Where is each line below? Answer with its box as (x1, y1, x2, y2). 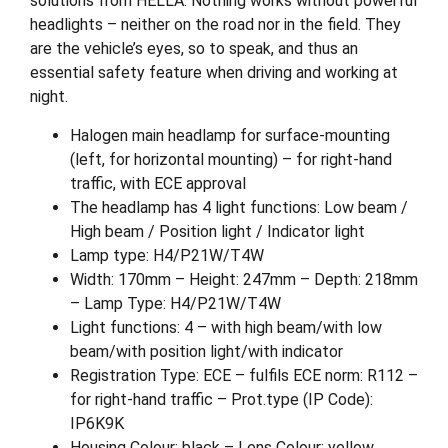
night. (30, 87, 68, 107)
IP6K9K (70, 413, 124, 433)
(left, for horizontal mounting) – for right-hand (70, 149, 392, 169)
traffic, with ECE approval (70, 173, 246, 193)
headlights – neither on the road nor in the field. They (30, 15, 401, 35)
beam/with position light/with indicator (70, 341, 343, 361)
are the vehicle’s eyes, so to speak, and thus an (30, 39, 358, 59)
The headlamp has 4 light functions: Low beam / (70, 197, 408, 217)
